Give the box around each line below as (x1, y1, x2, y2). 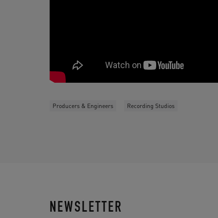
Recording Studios (127, 102, 175, 109)
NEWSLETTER (50, 201, 123, 216)
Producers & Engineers (53, 102, 113, 109)
